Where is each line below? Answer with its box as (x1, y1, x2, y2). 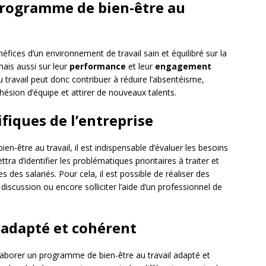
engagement (155, 61, 211, 72)
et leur (126, 61, 155, 72)
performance (69, 61, 126, 72)
